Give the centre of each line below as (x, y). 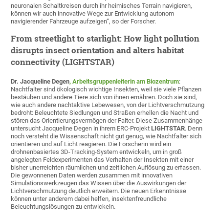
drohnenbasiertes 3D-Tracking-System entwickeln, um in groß (97, 152)
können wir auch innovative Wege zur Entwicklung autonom (93, 13)
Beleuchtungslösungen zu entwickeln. (63, 206)
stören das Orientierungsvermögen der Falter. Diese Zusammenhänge (107, 120)
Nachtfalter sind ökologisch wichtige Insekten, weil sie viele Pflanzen (106, 89)
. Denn (194, 128)
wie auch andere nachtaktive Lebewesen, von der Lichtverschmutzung (108, 105)
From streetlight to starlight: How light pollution (105, 38)
